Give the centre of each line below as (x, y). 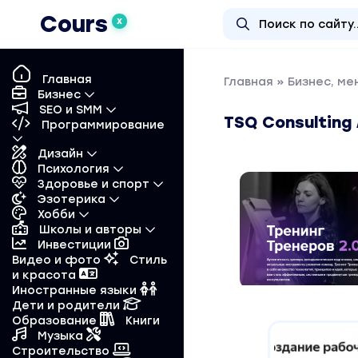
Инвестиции (74, 245)
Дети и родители (68, 306)
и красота (46, 275)
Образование (56, 321)
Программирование (101, 125)
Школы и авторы (90, 230)
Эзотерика (72, 199)
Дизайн (60, 154)
